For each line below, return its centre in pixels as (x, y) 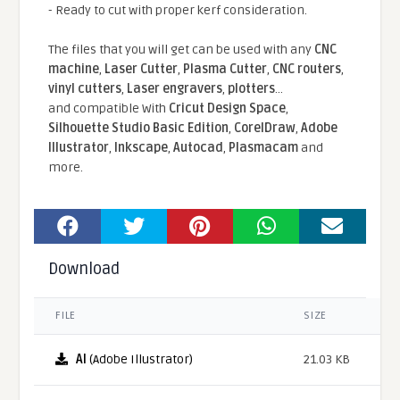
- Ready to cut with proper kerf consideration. (178, 11)
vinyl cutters (85, 89)
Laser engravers (175, 89)
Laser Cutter (142, 70)
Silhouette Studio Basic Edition (139, 129)
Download (84, 269)
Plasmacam (264, 148)
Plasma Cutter (225, 70)
